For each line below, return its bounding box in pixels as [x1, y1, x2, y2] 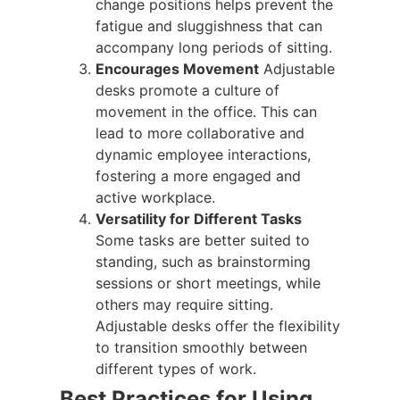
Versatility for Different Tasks [96, 210, 302, 229]
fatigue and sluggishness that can [96, 17, 322, 36]
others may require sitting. [96, 296, 273, 314]
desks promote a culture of [96, 81, 279, 100]
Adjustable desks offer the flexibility [96, 317, 340, 336]
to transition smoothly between [96, 338, 307, 357]
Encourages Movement [96, 60, 259, 79]
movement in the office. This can [96, 103, 317, 121]
